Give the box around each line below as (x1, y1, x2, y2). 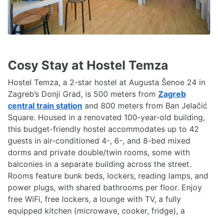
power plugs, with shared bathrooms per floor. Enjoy (8, 182, 202, 192)
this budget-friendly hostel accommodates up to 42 (8, 124, 199, 134)
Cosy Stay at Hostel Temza (8, 57, 168, 73)
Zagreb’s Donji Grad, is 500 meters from (8, 89, 158, 99)
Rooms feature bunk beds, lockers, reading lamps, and (8, 170, 208, 181)
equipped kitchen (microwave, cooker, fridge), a (8, 205, 185, 216)
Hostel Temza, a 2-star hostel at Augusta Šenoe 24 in (8, 77, 205, 87)
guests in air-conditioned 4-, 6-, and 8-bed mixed (8, 135, 190, 145)
